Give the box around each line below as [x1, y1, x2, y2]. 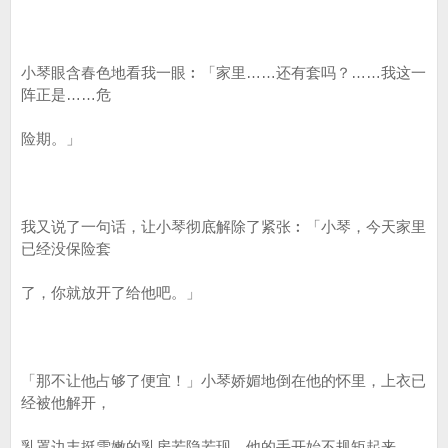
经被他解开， [21, 394, 111, 411]
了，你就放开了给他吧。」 [21, 284, 201, 301]
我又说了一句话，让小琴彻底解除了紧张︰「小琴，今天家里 [21, 218, 426, 235]
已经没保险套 [21, 240, 111, 257]
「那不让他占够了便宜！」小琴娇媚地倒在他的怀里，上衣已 [21, 372, 426, 389]
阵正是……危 [21, 86, 111, 103]
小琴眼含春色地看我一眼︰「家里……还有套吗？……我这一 [21, 64, 426, 81]
